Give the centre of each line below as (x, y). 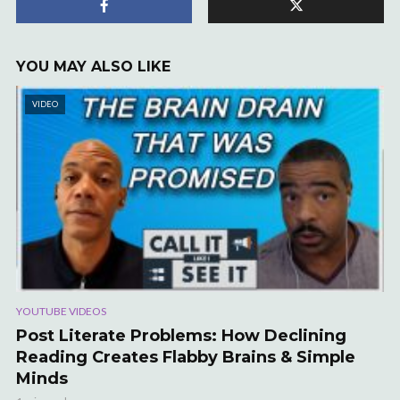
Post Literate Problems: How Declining (181, 336)
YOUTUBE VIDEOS (61, 312)
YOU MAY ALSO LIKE (93, 66)
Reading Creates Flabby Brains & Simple (186, 358)
